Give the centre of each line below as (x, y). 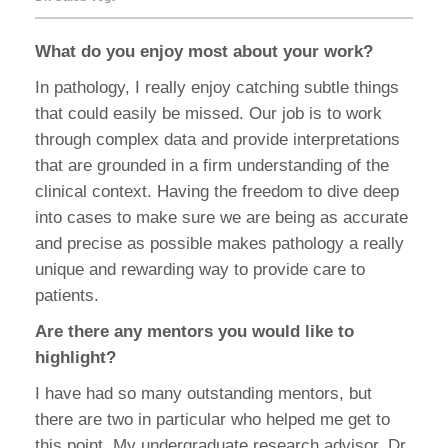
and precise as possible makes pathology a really (219, 244)
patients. (67, 296)
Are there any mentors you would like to (194, 332)
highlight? (75, 358)
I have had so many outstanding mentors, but (203, 394)
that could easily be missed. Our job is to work (208, 114)
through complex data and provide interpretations (217, 140)
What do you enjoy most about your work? (204, 52)
